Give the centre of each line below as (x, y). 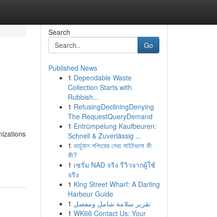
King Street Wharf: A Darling (116, 184)
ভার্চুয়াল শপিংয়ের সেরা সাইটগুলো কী (112, 145)
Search (59, 32)
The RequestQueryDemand (110, 116)
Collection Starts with (100, 87)
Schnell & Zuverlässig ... (104, 136)
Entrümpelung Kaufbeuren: (115, 126)
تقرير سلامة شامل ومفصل (112, 203)
